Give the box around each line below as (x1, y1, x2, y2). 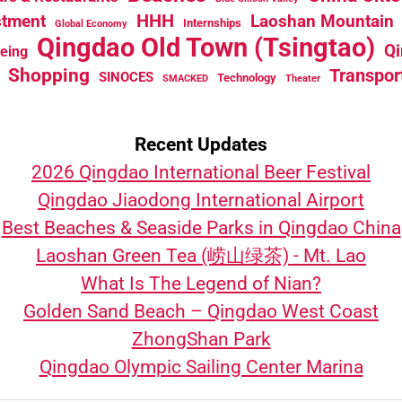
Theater (284, 73, 320, 85)
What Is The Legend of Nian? (81, 273, 321, 295)
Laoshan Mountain (250, 11, 394, 32)
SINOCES (98, 69, 153, 86)
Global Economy (55, 18, 127, 31)
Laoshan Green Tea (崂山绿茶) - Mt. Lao (36, 245, 366, 267)
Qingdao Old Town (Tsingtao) (36, 32, 375, 64)
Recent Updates (135, 134, 267, 156)
